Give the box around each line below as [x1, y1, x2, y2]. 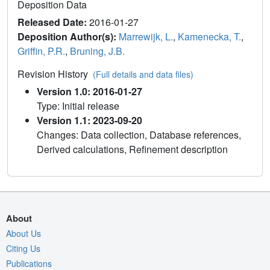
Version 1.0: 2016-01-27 [37, 84, 142, 98]
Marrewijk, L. [119, 29, 173, 43]
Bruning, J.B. [70, 43, 125, 58]
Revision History [17, 66, 93, 81]
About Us [6, 227, 41, 239]
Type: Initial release [37, 98, 119, 113]
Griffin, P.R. [17, 43, 65, 58]
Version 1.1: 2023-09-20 [37, 113, 142, 127]
